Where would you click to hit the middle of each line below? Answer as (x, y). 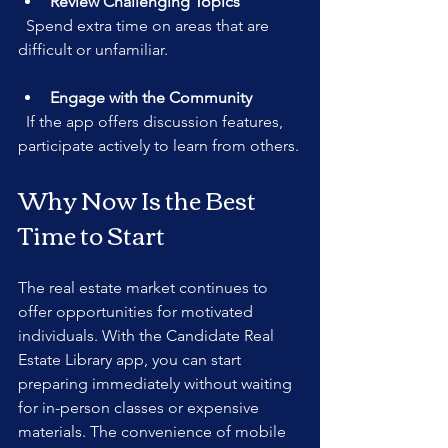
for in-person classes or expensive (140, 407)
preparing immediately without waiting (157, 383)
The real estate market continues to (145, 287)
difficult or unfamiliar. (93, 49)
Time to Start (91, 233)
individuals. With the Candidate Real (148, 335)
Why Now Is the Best (139, 198)
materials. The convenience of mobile (154, 431)
